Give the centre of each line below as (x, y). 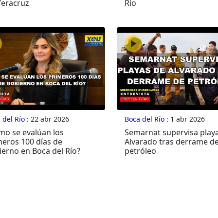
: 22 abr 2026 (47, 119)
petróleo (140, 151)
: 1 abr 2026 (184, 119)
